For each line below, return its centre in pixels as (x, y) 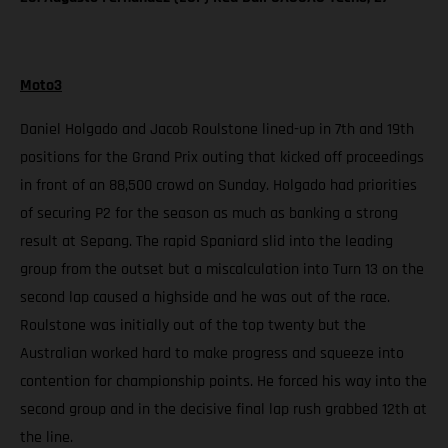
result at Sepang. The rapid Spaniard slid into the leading (206, 242)
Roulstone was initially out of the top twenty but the (193, 326)
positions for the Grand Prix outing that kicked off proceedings (222, 158)
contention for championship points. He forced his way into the (223, 382)
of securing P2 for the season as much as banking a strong (209, 214)
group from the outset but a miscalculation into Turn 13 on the (222, 270)
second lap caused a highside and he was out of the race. (205, 298)
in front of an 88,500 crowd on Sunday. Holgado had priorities (218, 186)
